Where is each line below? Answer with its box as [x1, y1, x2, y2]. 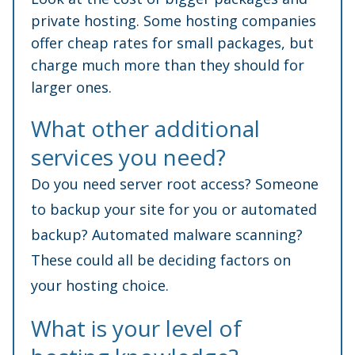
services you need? [31, 141, 226, 172]
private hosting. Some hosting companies [31, 10, 316, 30]
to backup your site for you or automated [31, 199, 317, 219]
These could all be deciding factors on [31, 250, 291, 269]
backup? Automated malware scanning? [31, 224, 303, 244]
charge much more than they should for [31, 55, 304, 74]
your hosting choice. [31, 275, 169, 295]
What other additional [31, 113, 260, 143]
